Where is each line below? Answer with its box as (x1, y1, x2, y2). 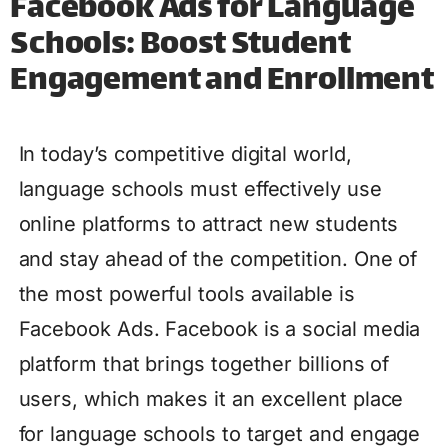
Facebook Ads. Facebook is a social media (18, 317, 421, 342)
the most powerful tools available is (18, 282, 355, 307)
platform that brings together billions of (18, 352, 390, 377)
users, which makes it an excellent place (18, 387, 404, 412)
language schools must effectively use (18, 177, 382, 202)
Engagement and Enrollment (10, 54, 434, 111)
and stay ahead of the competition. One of (18, 247, 418, 272)
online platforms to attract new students (18, 212, 399, 237)
